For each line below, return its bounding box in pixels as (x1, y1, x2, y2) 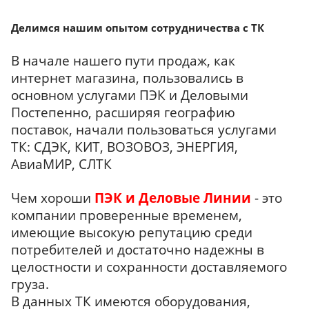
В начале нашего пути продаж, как (11, 52, 235, 70)
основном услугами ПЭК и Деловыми (11, 86, 252, 104)
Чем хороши (11, 189, 94, 207)
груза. (11, 275, 49, 293)
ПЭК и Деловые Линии (94, 189, 255, 207)
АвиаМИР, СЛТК (11, 155, 115, 173)
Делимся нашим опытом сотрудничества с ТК (11, 21, 264, 35)
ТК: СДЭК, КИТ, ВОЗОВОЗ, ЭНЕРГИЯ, (11, 138, 238, 156)
